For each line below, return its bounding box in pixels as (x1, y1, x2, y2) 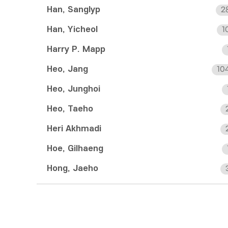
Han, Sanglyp (47, 5, 100, 14)
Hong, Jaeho (47, 164, 98, 173)
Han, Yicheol (47, 25, 98, 34)
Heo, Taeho (47, 104, 93, 113)
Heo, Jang (47, 65, 88, 74)
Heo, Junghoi (47, 84, 100, 94)
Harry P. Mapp (47, 45, 105, 54)
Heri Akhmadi (47, 124, 101, 133)
